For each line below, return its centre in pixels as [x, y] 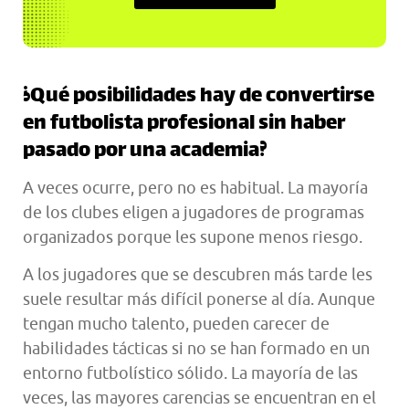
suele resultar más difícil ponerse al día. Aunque [199, 299]
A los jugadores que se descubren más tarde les [198, 275]
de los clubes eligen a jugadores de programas [194, 212]
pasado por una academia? [145, 152]
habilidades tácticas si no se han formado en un [196, 349]
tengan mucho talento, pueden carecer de [176, 324]
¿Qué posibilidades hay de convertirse [199, 97]
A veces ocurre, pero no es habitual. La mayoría [195, 187]
